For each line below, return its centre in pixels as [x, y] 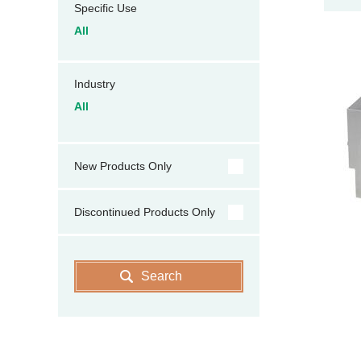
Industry [95, 84]
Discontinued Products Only [145, 212]
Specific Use [106, 8]
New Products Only [123, 166]
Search [162, 276]
